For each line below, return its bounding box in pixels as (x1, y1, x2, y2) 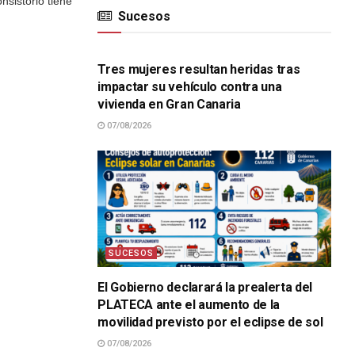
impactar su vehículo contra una (97, 79, 282, 94)
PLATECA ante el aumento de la (97, 297, 281, 313)
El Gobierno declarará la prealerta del (97, 280, 313, 296)
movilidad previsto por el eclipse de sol (97, 315, 323, 330)
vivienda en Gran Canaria (97, 97, 241, 112)
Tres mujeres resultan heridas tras (97, 62, 300, 77)
